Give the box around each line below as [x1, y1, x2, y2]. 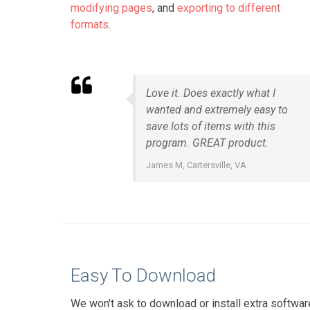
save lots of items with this [146, 120, 275, 133]
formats [71, 18, 109, 31]
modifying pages [71, 1, 152, 15]
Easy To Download [71, 265, 216, 286]
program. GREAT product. [146, 136, 268, 149]
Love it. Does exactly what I [146, 86, 275, 100]
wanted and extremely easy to [146, 103, 288, 116]
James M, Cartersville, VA [146, 160, 246, 170]
